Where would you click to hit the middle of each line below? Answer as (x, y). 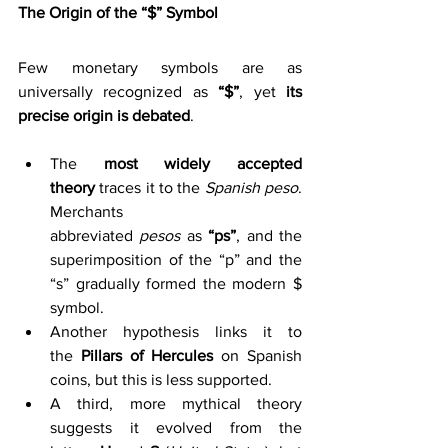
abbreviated (95, 235)
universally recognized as (118, 91)
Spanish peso (251, 187)
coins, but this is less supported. (163, 379)
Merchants (86, 211)
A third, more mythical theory (176, 403)
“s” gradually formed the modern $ (176, 283)
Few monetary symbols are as (160, 67)
